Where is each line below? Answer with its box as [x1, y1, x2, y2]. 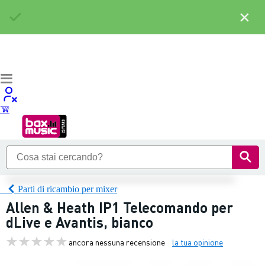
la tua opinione [172, 236, 223, 247]
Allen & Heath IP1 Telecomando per [6, 198, 233, 216]
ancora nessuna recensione [69, 236, 165, 247]
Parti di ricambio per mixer [18, 183, 117, 194]
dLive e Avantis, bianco [6, 213, 153, 231]
